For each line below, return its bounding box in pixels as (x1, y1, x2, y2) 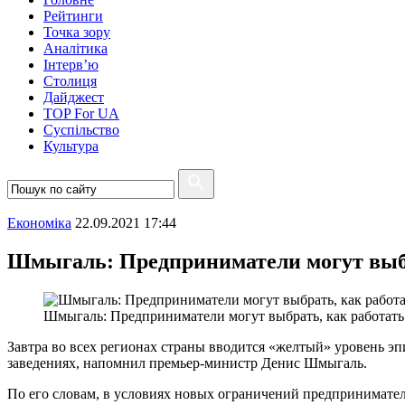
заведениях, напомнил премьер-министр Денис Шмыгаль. (7, 354, 367, 371)
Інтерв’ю (43, 57, 99, 72)
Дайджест (43, 89, 104, 105)
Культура (43, 138, 99, 154)
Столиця (43, 73, 97, 89)
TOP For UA (43, 106, 119, 121)
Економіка (7, 215, 71, 231)
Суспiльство (43, 122, 119, 137)
